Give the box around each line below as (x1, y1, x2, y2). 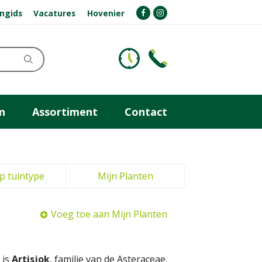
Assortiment (32, 104, 98, 119)
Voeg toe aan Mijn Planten (51, 208, 167, 220)
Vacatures (33, 7, 76, 19)
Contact (125, 104, 167, 119)
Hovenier (87, 7, 125, 19)
